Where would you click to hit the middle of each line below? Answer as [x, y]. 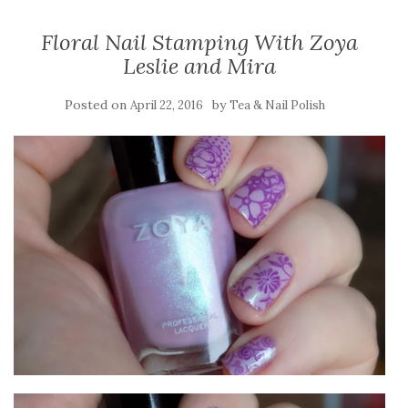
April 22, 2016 [167, 105]
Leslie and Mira [199, 66]
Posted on [97, 105]
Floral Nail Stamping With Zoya [199, 42]
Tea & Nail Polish [277, 105]
